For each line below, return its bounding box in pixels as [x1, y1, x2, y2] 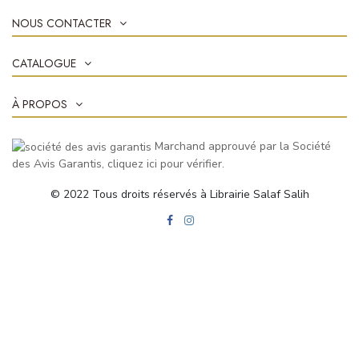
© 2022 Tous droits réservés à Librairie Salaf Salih [50, 187, 309, 203]
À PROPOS [12, 95, 67, 112]
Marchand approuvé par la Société [155, 138, 331, 154]
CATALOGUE [12, 55, 76, 72]
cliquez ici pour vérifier [107, 155, 222, 171]
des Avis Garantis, [12, 155, 107, 171]
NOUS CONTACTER [12, 15, 111, 32]
